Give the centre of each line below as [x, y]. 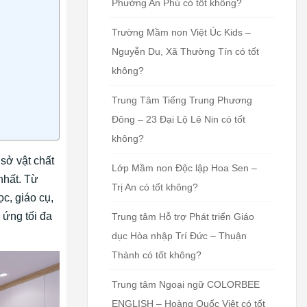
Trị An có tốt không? [155, 187]
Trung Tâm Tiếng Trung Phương [182, 100]
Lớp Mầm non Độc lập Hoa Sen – [184, 168]
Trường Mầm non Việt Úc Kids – [181, 32]
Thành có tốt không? [157, 255]
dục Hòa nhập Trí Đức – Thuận [179, 235]
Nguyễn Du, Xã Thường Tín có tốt [185, 51]
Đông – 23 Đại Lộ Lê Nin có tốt [179, 119]
